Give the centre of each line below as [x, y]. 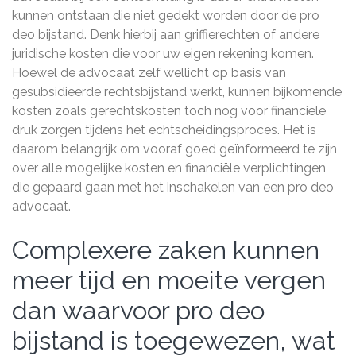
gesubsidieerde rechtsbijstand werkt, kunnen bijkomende [177, 92]
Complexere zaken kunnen [166, 250]
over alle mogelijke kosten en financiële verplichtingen [169, 168]
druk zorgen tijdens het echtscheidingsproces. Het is [164, 130]
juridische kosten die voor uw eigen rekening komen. [163, 54]
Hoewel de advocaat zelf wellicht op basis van [149, 73]
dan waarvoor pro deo [138, 310]
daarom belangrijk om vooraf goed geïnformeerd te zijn [174, 149]
